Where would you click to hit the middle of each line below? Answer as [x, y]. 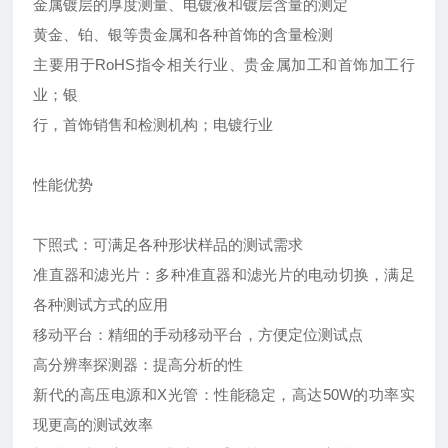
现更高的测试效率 [93, 425]
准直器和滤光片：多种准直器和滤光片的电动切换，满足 [224, 275]
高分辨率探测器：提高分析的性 [138, 365]
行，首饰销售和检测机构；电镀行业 [153, 125]
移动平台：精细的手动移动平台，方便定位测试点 [198, 335]
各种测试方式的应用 [101, 305]
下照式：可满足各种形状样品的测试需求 [168, 245]
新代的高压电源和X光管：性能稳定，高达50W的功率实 [224, 395]
